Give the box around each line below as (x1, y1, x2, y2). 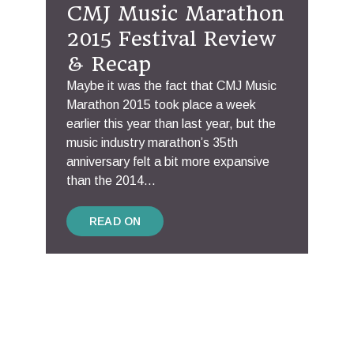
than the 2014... (66, 174, 156, 188)
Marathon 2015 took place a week (66, 98, 256, 112)
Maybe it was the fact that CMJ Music (66, 79, 277, 93)
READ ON (89, 215, 141, 228)
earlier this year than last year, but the (66, 117, 276, 131)
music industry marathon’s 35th (66, 136, 238, 150)
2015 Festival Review (66, 27, 276, 51)
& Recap (66, 52, 151, 77)
